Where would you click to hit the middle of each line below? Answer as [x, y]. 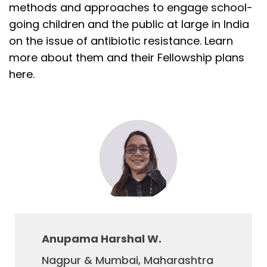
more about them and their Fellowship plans [127, 58]
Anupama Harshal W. [102, 239]
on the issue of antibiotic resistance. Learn [121, 41]
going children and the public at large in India [129, 24]
